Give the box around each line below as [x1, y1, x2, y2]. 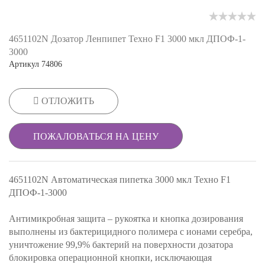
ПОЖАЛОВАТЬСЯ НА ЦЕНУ [33, 131, 159, 141]
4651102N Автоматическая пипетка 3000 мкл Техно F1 [9, 174, 231, 185]
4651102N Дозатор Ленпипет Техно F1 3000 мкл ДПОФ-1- [9, 33, 245, 44]
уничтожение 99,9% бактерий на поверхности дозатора [9, 239, 233, 250]
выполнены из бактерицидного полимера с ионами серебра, [9, 226, 253, 237]
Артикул [9, 59, 39, 69]
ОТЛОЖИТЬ [41, 95, 94, 106]
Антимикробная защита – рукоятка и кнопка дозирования [9, 213, 243, 224]
